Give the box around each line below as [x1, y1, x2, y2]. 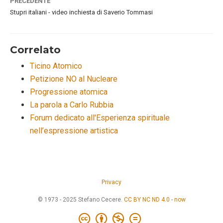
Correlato [10, 43, 61, 56]
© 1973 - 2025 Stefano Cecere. [37, 196, 124, 203]
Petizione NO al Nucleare [30, 74, 117, 84]
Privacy [102, 178, 121, 186]
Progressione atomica [30, 87, 108, 97]
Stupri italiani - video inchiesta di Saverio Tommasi [10, 8, 153, 16]
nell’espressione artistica [30, 126, 118, 135]
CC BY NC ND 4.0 [123, 196, 170, 203]
